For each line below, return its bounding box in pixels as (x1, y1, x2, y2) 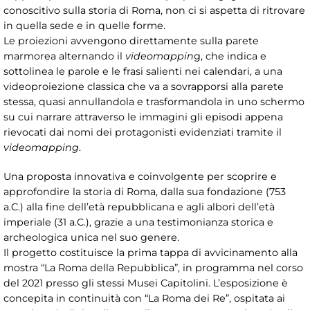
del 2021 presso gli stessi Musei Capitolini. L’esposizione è (3, 277, 288, 290)
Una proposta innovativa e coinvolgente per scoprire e (3, 170, 277, 183)
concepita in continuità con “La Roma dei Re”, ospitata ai (3, 292, 285, 305)
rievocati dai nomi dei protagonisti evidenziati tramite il (3, 126, 282, 139)
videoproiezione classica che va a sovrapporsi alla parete (3, 80, 284, 93)
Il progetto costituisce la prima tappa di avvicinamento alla (3, 246, 298, 259)
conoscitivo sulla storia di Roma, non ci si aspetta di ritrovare (3, 4, 305, 17)
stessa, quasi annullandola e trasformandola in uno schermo (3, 95, 304, 109)
